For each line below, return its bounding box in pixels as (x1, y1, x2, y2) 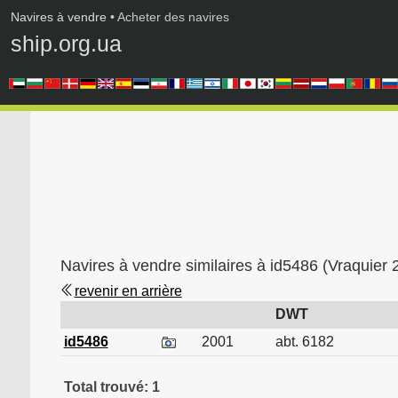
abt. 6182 (275, 334, 334, 349)
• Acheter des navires (107, 10, 229, 24)
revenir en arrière (74, 283, 182, 298)
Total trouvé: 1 (63, 379, 160, 394)
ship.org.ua (11, 31, 122, 56)
